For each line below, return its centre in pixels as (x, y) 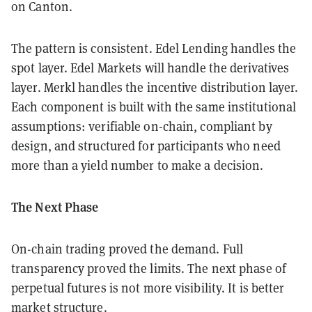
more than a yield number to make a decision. (138, 165)
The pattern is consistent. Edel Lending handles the (154, 48)
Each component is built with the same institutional (154, 106)
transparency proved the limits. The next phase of (149, 268)
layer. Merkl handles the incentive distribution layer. (155, 87)
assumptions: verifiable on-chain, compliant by (142, 126)
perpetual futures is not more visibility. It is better (148, 287)
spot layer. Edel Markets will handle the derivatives (150, 67)
